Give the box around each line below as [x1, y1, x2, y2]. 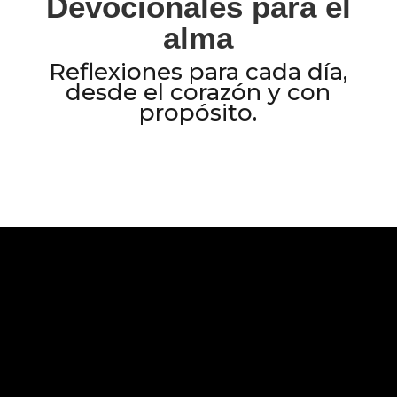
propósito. [139, 98, 258, 128]
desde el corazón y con [66, 78, 331, 107]
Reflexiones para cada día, [49, 58, 348, 87]
